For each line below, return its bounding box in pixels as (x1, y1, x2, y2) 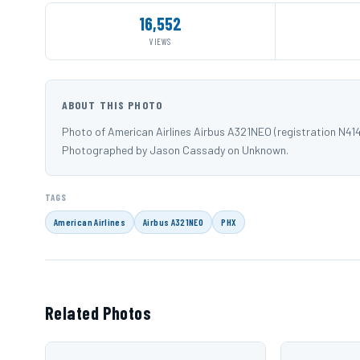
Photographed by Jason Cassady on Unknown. (62, 143, 288, 157)
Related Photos (45, 302, 152, 324)
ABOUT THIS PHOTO (62, 98, 162, 112)
